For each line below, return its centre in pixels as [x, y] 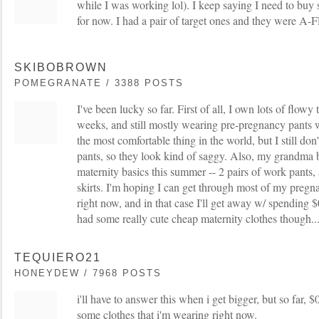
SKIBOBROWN [61, 67]
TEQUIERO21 [58, 257]
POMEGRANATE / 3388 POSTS [99, 83]
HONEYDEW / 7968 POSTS [88, 273]
